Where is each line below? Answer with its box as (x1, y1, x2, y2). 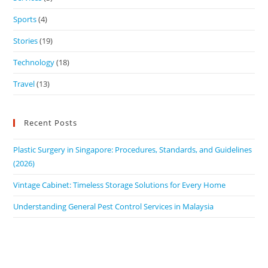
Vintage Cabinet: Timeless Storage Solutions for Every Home (13, 179, 226, 191)
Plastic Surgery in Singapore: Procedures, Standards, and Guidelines (13, 144, 252, 156)
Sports (13, 14, 37, 25)
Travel (13, 78, 35, 90)
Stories (13, 35, 38, 47)
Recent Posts (24, 117, 78, 129)
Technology (13, 57, 55, 68)
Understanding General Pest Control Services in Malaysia (13, 201, 214, 212)
